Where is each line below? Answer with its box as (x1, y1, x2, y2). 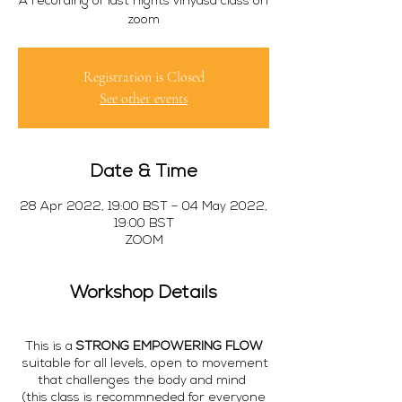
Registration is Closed (83, 68, 205, 86)
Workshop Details (70, 284, 217, 302)
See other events (100, 90, 188, 108)
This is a (24, 340, 76, 354)
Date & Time (90, 163, 197, 181)
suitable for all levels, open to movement (19, 357, 268, 371)
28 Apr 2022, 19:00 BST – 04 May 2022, (20, 200, 267, 214)
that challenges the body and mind (38, 374, 249, 388)
